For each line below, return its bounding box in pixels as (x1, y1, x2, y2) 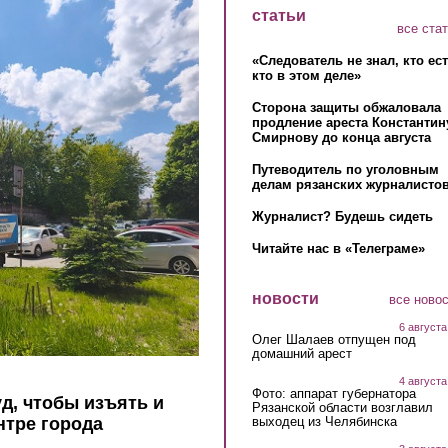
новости (251, 290, 319, 308)
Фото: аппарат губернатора (251, 385, 416, 401)
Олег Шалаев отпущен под (251, 331, 416, 347)
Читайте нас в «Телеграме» (251, 241, 425, 257)
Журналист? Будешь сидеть (251, 209, 433, 225)
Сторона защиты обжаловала (251, 100, 441, 116)
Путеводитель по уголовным (251, 162, 439, 178)
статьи (251, 7, 306, 24)
